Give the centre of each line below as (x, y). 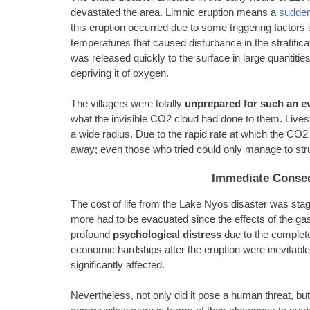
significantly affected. (118, 265)
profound (92, 234)
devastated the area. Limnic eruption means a (175, 12)
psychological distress (167, 234)
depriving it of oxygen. (120, 73)
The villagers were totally (128, 103)
